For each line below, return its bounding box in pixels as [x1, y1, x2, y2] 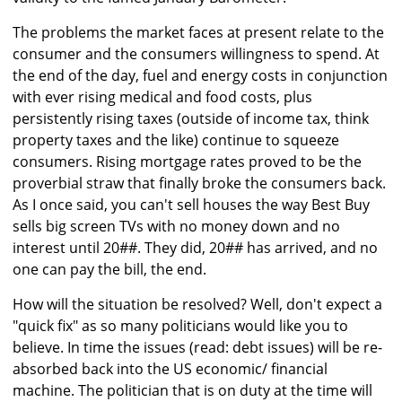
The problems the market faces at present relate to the [13, 22, 384, 43]
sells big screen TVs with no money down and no [13, 216, 340, 237]
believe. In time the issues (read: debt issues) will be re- [13, 337, 382, 358]
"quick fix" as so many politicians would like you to [13, 316, 348, 336]
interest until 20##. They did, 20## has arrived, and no [13, 238, 378, 258]
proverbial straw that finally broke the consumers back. [13, 173, 386, 194]
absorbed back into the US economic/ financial [13, 359, 328, 380]
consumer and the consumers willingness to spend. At [13, 44, 380, 65]
